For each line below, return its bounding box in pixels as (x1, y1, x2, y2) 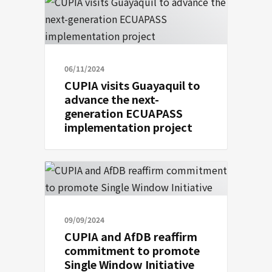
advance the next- (64, 91, 159, 107)
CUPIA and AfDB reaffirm (64, 228, 197, 244)
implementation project (64, 119, 192, 135)
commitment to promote (64, 242, 200, 258)
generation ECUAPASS (64, 105, 183, 121)
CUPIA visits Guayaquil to (64, 77, 200, 93)
